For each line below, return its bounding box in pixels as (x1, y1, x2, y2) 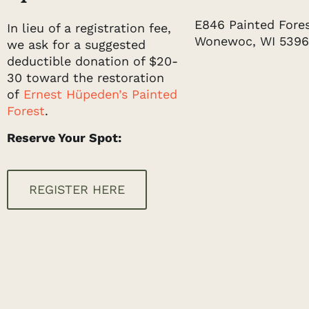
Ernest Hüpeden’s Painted (23, 87, 177, 102)
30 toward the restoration (7, 70, 164, 86)
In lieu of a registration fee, (7, 21, 171, 36)
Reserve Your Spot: (7, 130, 121, 145)
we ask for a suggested (7, 37, 146, 52)
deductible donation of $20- (7, 54, 178, 69)
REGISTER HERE (29, 182, 125, 197)
